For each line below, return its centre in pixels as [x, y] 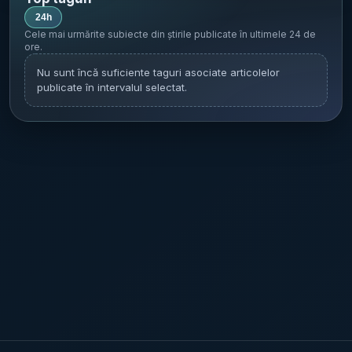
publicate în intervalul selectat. [112, 88]
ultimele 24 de [283, 35]
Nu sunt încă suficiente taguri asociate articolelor [158, 73]
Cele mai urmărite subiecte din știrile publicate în [137, 35]
